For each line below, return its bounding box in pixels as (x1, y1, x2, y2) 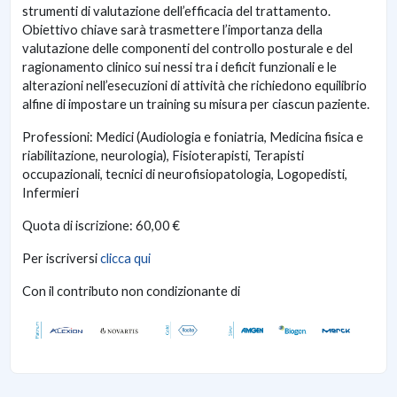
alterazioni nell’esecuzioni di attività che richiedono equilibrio (22, 78, 367, 94)
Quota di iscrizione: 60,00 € (22, 218, 180, 234)
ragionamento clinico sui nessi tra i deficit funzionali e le (22, 59, 337, 75)
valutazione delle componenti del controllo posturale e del (22, 41, 353, 57)
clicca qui (100, 251, 151, 267)
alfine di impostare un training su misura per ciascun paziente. (22, 97, 370, 113)
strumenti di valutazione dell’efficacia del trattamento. (22, 4, 331, 19)
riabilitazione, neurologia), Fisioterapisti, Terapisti (22, 148, 304, 164)
